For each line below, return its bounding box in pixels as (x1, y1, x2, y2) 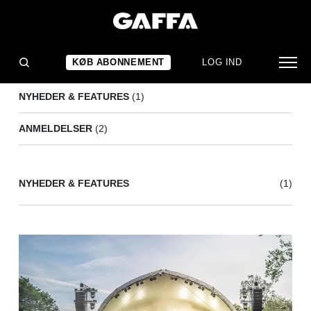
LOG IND (202, 58, 242, 67)
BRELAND (19, 29, 80, 43)
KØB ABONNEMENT (72, 58, 165, 67)
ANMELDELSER (19, 123, 92, 134)
